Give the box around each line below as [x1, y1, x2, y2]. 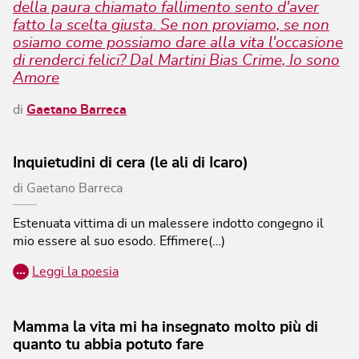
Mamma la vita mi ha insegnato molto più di [13, 319, 318, 335]
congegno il [257, 216, 324, 230]
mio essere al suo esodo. [13, 234, 156, 248]
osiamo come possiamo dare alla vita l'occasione [13, 34, 343, 50]
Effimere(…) [159, 234, 225, 248]
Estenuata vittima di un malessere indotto [13, 216, 254, 230]
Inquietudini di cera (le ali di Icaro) [13, 155, 248, 171]
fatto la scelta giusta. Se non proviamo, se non [13, 17, 329, 33]
